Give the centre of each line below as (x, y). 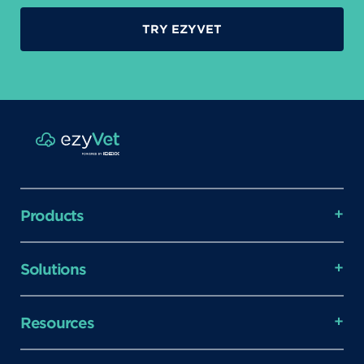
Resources (57, 322)
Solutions (53, 269)
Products (52, 215)
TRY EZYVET (182, 28)
